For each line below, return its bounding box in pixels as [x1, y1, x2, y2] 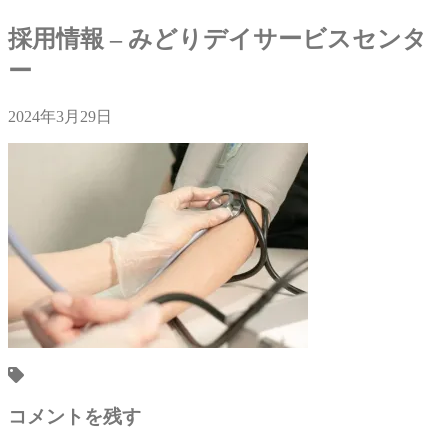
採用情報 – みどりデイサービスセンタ [8, 25, 427, 52]
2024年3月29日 [8, 107, 112, 125]
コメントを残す [8, 405, 141, 427]
